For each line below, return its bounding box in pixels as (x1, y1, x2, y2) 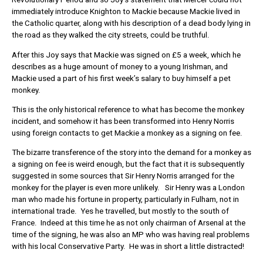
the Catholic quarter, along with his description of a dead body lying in (12, 19, 251, 28)
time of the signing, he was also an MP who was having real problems (12, 230, 249, 240)
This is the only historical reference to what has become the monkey (12, 104, 244, 114)
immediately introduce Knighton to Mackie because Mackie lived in (12, 7, 240, 16)
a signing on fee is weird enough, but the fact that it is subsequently (12, 160, 244, 169)
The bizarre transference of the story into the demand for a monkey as (12, 148, 251, 157)
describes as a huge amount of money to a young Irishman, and (12, 62, 228, 71)
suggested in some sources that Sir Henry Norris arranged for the (12, 171, 234, 181)
